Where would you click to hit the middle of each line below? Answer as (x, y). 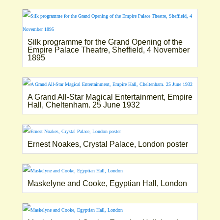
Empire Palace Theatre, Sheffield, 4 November (108, 50)
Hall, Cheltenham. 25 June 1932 (83, 105)
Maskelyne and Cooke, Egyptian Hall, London (107, 183)
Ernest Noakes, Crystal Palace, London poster (108, 144)
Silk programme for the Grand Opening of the (105, 42)
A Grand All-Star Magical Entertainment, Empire (110, 97)
